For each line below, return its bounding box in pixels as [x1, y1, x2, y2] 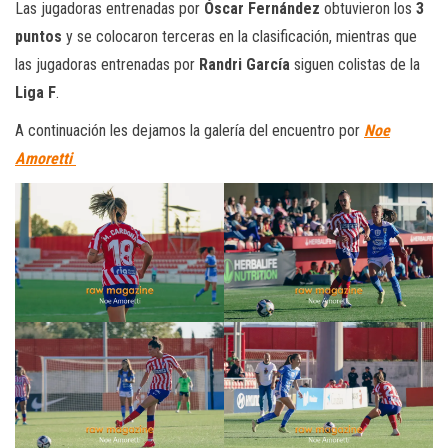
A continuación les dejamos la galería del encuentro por [15, 120, 364, 140]
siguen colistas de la [290, 54, 420, 74]
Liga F [15, 82, 56, 102]
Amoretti [15, 148, 76, 168]
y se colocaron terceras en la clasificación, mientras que [62, 26, 417, 46]
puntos [15, 26, 62, 46]
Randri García [199, 54, 290, 74]
